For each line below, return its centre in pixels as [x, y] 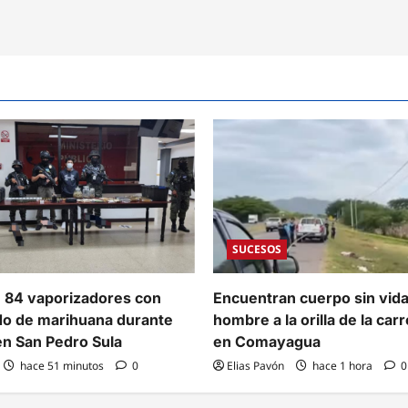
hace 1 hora [342, 366]
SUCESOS [257, 250]
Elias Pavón [255, 366]
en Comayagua [267, 342]
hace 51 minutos [62, 366]
